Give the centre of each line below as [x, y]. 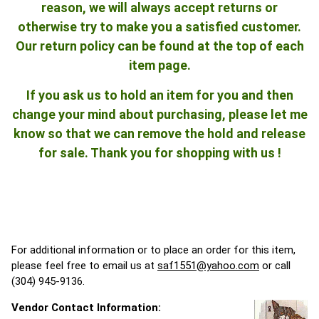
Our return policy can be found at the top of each [159, 46]
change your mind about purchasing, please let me [159, 114]
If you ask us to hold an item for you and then [159, 95]
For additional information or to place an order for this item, [153, 250]
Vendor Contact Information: [86, 308]
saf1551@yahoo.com [208, 266]
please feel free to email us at [84, 266]
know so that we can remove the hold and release [159, 134]
